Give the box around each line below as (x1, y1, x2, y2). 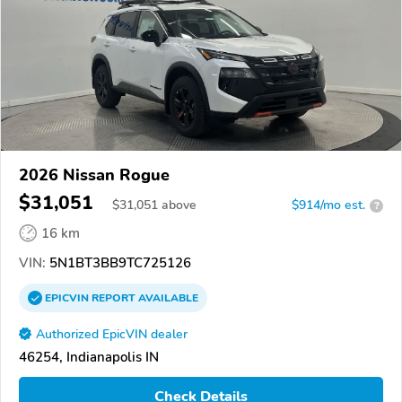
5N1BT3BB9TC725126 (46, 254, 191, 273)
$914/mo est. (292, 197, 365, 214)
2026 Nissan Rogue (19, 164, 170, 187)
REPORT (92, 291, 135, 306)
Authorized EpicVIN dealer (36, 326, 188, 344)
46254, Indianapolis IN (19, 348, 159, 367)
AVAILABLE (135, 291, 198, 306)
